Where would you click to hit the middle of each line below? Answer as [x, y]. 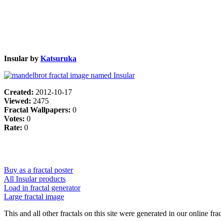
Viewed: [18, 101]
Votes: [15, 118]
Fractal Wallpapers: [38, 110]
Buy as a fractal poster [38, 170]
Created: [20, 92]
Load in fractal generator [42, 187]
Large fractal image [34, 196]
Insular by [22, 58]
